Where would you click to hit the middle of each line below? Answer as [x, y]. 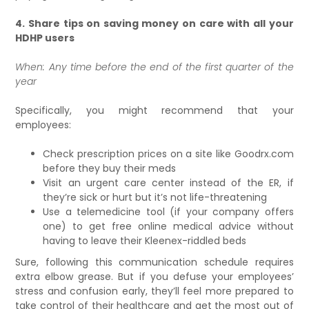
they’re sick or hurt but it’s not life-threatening [155, 197]
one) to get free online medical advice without [168, 226]
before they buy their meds [110, 168]
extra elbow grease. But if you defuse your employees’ [154, 276]
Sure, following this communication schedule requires [154, 262]
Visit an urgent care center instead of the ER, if [168, 182]
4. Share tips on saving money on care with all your [154, 23]
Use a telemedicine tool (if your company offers [168, 211]
